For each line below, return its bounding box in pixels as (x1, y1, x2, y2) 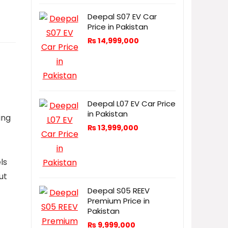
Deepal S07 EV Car (88, 11, 157, 22)
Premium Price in (88, 195, 150, 206)
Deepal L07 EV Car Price (88, 98, 176, 109)
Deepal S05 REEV (88, 185, 150, 196)
